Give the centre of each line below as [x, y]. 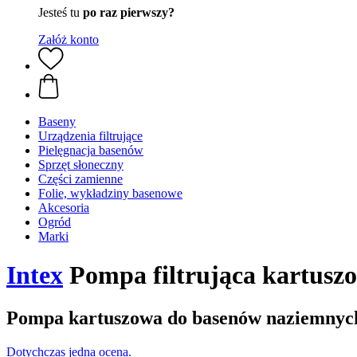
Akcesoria [64, 208]
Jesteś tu [61, 12]
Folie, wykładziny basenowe [110, 193]
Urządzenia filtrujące [90, 136]
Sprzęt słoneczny [81, 165]
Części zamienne [80, 179]
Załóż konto [69, 39]
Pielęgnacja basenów [91, 150]
